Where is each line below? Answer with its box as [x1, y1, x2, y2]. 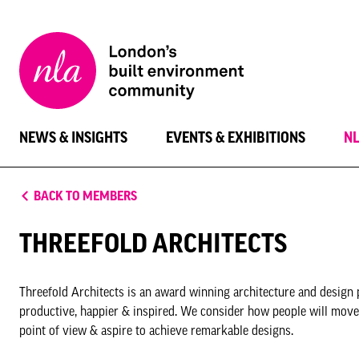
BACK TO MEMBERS [34, 188, 137, 203]
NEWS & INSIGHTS [19, 129, 127, 146]
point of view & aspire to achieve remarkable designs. [19, 323, 293, 337]
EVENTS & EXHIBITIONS [166, 129, 305, 146]
